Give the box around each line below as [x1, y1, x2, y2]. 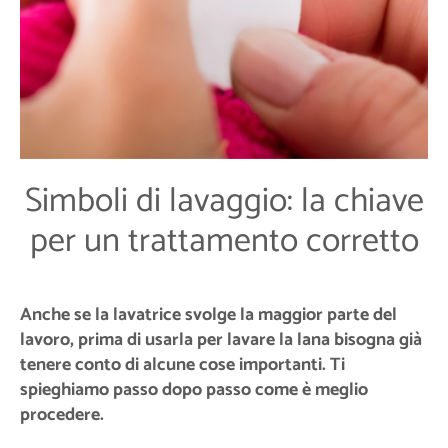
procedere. [20, 399, 104, 430]
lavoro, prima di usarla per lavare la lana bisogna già [20, 324, 422, 355]
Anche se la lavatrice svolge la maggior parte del [20, 299, 397, 330]
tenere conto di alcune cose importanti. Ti [20, 349, 345, 380]
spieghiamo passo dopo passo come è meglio [20, 374, 368, 405]
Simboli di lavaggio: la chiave [24, 173, 424, 229]
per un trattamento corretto [29, 213, 419, 269]
